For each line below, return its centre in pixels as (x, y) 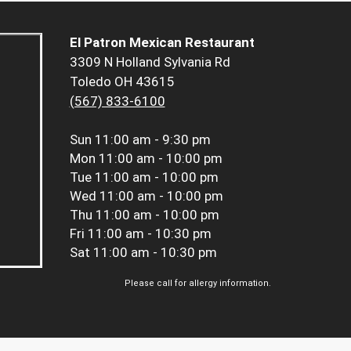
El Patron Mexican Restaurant (162, 43)
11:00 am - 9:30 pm (152, 140)
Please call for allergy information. (198, 284)
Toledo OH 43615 (122, 82)
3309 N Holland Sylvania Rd (150, 62)
